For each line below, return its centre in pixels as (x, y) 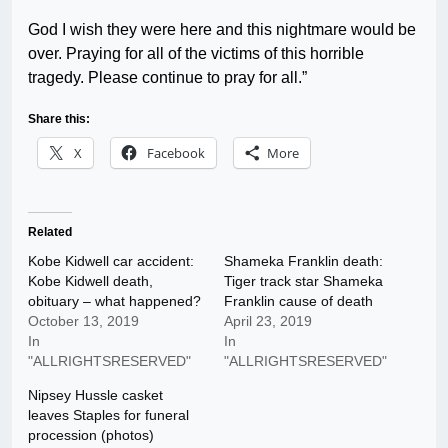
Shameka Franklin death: (303, 261)
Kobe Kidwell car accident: (111, 261)
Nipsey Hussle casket (95, 395)
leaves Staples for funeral (108, 415)
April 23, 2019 (268, 321)
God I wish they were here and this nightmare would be (222, 30)
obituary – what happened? (114, 301)
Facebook (176, 153)
